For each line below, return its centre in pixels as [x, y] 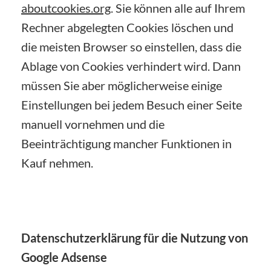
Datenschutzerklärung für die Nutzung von [135, 237]
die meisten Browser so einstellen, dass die [131, 46]
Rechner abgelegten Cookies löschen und [127, 27]
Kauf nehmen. [57, 162]
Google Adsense [64, 257]
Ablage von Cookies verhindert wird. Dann [131, 66]
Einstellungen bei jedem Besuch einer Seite [132, 104]
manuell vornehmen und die [93, 124]
